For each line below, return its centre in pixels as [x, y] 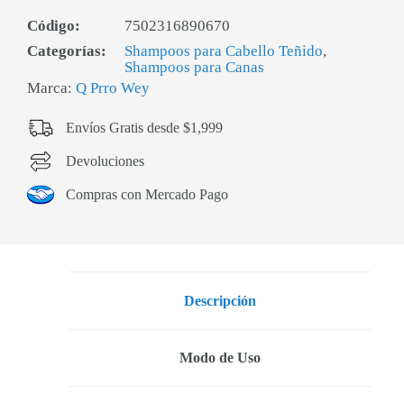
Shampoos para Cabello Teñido [224, 51]
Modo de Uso [220, 358]
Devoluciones [105, 161]
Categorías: [67, 51]
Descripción [220, 300]
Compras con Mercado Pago [147, 194]
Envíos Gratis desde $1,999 [144, 128]
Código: [54, 26]
